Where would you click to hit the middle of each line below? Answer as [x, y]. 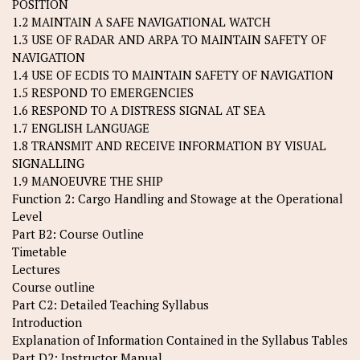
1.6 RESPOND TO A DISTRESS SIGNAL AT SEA [139, 110]
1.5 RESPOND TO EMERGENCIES [103, 93]
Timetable [39, 252]
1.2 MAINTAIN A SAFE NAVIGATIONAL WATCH [141, 22]
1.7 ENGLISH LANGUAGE [81, 128]
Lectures [36, 270]
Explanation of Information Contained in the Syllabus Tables [180, 340]
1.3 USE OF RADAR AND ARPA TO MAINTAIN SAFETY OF [169, 40]
